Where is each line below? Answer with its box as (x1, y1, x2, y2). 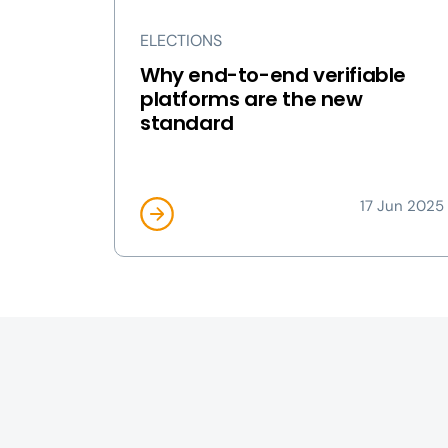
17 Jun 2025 (360, 196, 444, 216)
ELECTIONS (140, 30, 222, 51)
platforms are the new (140, 85, 363, 113)
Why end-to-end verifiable (140, 61, 407, 89)
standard (140, 109, 234, 137)
